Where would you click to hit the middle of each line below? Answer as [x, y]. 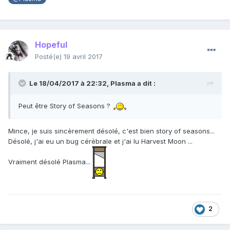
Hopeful [51, 45]
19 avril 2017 [83, 57]
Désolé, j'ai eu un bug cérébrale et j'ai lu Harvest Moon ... [100, 141]
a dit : [146, 83]
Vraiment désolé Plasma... [50, 162]
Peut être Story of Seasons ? [65, 106]
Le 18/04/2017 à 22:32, [70, 83]
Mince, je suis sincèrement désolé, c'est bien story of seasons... [111, 131]
